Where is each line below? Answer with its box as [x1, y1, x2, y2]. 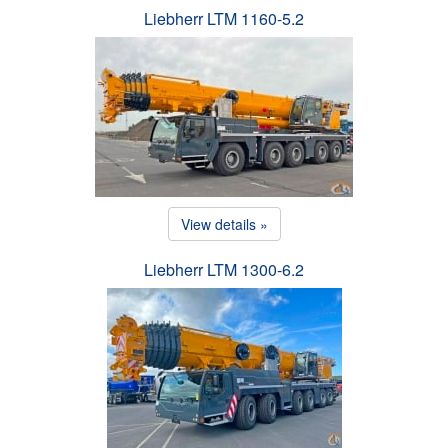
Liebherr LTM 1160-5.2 [144, 6, 304, 30]
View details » [180, 213, 268, 234]
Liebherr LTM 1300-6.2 [144, 257, 304, 281]
